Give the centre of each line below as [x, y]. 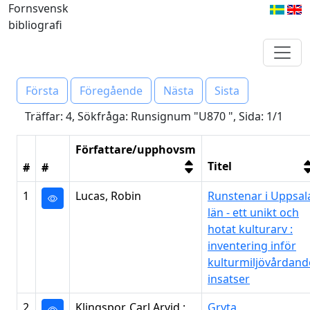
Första [42, 91]
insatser [229, 279]
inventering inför [252, 246]
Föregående [111, 91]
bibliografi [35, 25]
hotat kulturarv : [250, 229]
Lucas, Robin [108, 196]
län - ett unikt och [253, 212]
